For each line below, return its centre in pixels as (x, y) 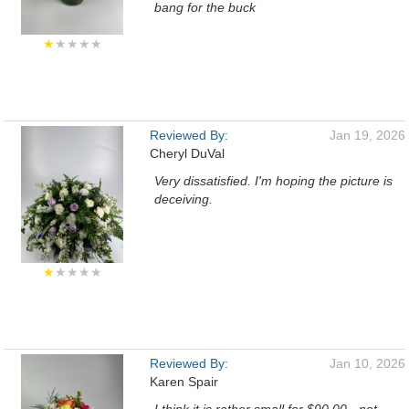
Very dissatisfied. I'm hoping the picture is (273, 181)
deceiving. (184, 199)
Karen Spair (184, 382)
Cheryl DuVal (187, 153)
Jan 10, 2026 (367, 363)
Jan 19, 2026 (367, 135)
